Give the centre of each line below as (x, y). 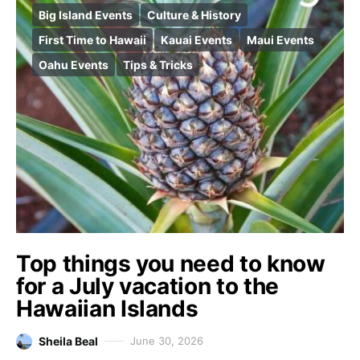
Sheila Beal (68, 341)
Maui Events (280, 40)
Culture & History (194, 15)
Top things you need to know (171, 264)
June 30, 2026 (167, 341)
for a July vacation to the (147, 286)
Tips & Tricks (158, 65)
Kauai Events (196, 40)
